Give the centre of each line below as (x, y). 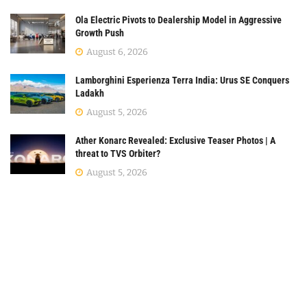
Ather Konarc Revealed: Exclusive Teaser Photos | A (175, 141)
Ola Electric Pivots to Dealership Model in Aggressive (179, 20)
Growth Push (100, 33)
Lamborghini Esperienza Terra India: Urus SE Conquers (182, 81)
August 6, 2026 (116, 52)
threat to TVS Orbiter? (118, 154)
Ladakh (90, 94)
